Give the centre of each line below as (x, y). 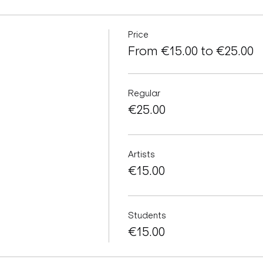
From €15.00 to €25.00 (190, 51)
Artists (141, 154)
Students (147, 215)
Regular (144, 93)
